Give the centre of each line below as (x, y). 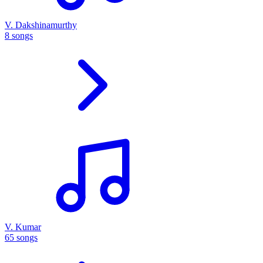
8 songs (19, 35)
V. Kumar (23, 227)
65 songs (21, 237)
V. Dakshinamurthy (41, 25)
